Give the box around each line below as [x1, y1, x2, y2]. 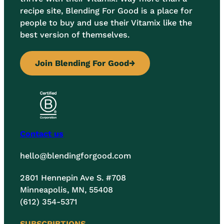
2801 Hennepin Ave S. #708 [20, 173, 126, 183]
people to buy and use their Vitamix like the [20, 17, 192, 27]
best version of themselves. [20, 29, 129, 39]
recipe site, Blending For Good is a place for [20, 5, 192, 15]
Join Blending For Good [35, 58, 129, 68]
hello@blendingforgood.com [20, 151, 131, 161]
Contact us [20, 129, 63, 139]
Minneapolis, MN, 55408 [20, 185, 113, 195]
